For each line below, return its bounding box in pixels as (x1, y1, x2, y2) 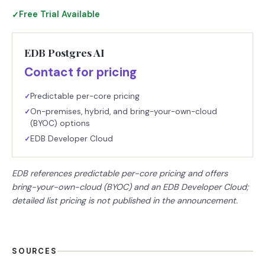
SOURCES (12, 246, 57, 256)
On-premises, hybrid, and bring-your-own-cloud (30, 106, 217, 117)
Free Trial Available (19, 9, 100, 20)
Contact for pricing (24, 64, 137, 80)
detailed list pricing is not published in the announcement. (12, 195, 238, 206)
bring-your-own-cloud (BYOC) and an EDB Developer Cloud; (12, 182, 248, 192)
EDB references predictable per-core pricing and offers (12, 168, 228, 179)
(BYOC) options (30, 118, 90, 128)
